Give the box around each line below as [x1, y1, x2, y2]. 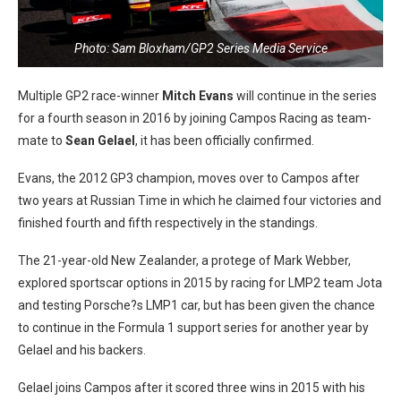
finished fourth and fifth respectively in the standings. [18, 216, 318, 230]
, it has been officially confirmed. [135, 133, 314, 148]
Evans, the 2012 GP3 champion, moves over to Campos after [18, 171, 360, 185]
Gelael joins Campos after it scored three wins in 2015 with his [18, 380, 365, 395]
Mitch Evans [162, 89, 234, 103]
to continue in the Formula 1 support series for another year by [18, 320, 369, 335]
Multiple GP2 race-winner [18, 89, 162, 103]
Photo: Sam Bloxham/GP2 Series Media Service [73, 41, 328, 55]
